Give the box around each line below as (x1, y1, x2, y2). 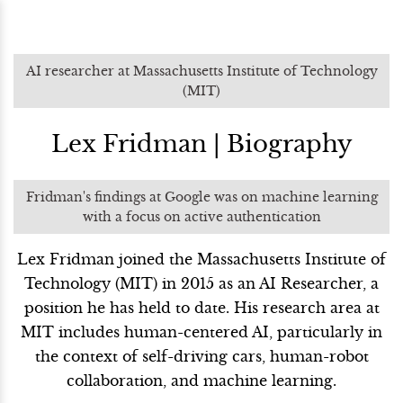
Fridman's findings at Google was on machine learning (25, 189, 378, 205)
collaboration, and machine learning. (67, 372, 336, 390)
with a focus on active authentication (82, 209, 321, 225)
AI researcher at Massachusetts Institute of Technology (25, 63, 378, 79)
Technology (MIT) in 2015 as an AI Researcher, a (24, 274, 379, 292)
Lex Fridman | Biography (50, 130, 353, 158)
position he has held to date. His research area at (23, 299, 380, 317)
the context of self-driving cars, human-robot (34, 347, 369, 365)
